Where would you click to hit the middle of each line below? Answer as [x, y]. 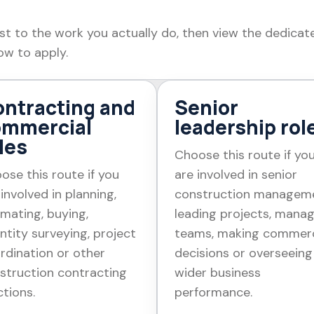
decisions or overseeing [244, 253]
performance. [213, 292]
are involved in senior [236, 174]
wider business [218, 272]
